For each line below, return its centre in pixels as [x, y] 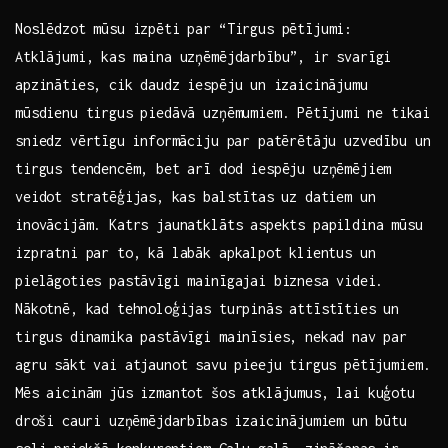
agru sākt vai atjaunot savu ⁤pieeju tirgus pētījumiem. [223, 365]
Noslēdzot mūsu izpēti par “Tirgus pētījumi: [184, 29]
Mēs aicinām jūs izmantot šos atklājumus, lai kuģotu [215, 393]
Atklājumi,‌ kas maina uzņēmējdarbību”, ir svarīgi [203, 57]
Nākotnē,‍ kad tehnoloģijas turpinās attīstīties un [207, 309]
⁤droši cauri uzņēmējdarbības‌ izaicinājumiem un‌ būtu [211, 421]
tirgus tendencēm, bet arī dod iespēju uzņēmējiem [203, 169]
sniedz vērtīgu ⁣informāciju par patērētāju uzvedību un [223, 141]
